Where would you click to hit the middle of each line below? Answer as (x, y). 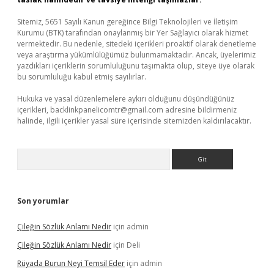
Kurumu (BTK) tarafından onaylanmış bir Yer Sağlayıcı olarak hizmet (133, 33)
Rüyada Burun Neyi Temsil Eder (71, 263)
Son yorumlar (43, 201)
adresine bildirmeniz (200, 110)
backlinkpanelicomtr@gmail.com (107, 110)
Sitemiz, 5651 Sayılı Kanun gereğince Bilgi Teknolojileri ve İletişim (128, 22)
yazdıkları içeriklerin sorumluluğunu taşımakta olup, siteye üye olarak (136, 66)
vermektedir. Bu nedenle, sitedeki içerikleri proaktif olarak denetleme (137, 44)
